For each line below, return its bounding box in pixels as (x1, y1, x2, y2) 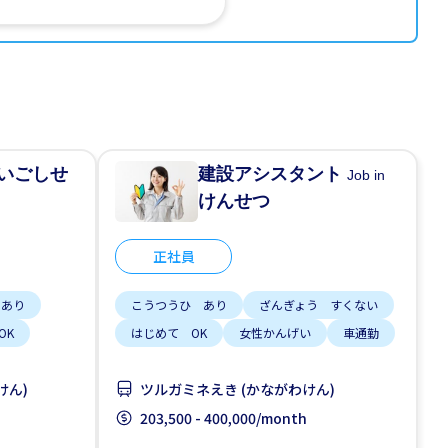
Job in (347, 167, 386, 183)
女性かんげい (239, 324, 311, 342)
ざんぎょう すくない (259, 296, 378, 314)
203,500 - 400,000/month (140, 408, 307, 429)
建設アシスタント (198, 164, 348, 184)
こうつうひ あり (131, 296, 227, 314)
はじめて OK (131, 324, 207, 342)
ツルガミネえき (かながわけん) (140, 379, 335, 400)
